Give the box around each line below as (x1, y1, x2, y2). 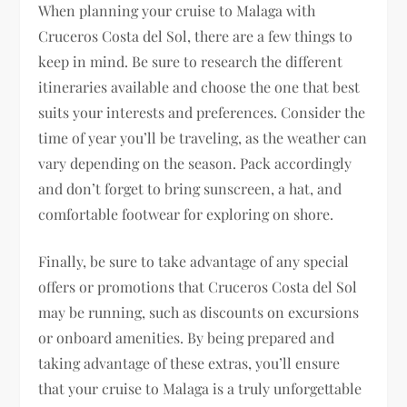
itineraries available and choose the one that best (38, 77, 361, 97)
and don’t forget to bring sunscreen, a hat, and (38, 179, 342, 199)
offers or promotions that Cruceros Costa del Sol (38, 277, 358, 297)
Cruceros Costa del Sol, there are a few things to (38, 26, 353, 46)
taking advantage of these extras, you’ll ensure (38, 353, 341, 373)
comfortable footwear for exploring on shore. (38, 204, 334, 224)
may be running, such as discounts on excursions (38, 303, 360, 323)
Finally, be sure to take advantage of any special (38, 252, 350, 272)
